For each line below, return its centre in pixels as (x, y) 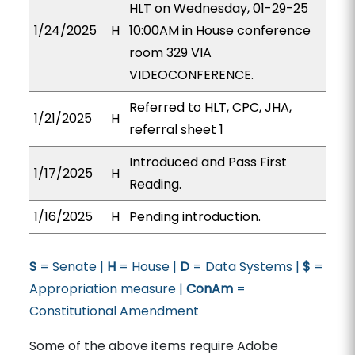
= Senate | (71, 267)
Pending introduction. (195, 217)
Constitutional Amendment (114, 311)
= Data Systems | (246, 267)
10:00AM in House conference (219, 31)
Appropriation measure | (107, 289)
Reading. (155, 184)
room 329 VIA (170, 53)
